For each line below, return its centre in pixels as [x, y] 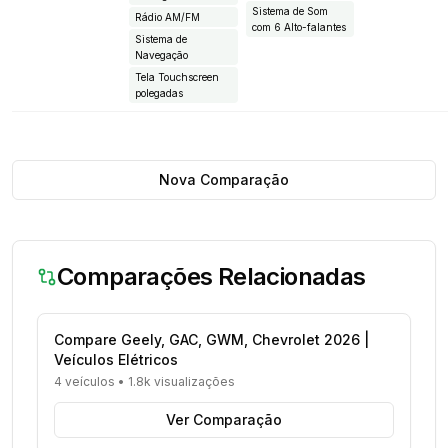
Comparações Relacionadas [211, 276]
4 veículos [84, 381]
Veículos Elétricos [116, 359]
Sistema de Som [289, 10]
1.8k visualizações [181, 381]
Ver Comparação [224, 419]
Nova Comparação [224, 179]
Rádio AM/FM [167, 16]
